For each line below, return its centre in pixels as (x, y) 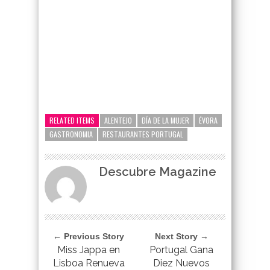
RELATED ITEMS (72, 120)
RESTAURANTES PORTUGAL (143, 134)
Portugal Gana (181, 250)
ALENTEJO (118, 120)
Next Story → (181, 236)
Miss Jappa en (89, 250)
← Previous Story (89, 236)
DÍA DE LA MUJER (165, 120)
